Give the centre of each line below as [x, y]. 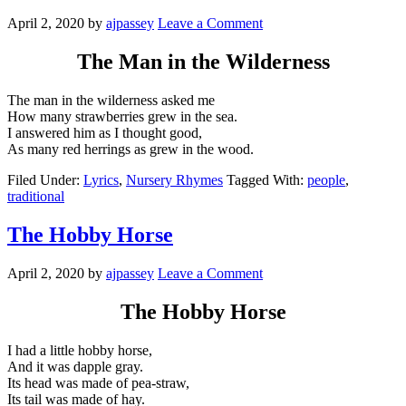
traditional [36, 197]
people [326, 180]
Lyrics [101, 180]
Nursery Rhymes [174, 180]
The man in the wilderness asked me [111, 101]
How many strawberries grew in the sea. [122, 117]
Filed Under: [45, 180]
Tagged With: [267, 180]
